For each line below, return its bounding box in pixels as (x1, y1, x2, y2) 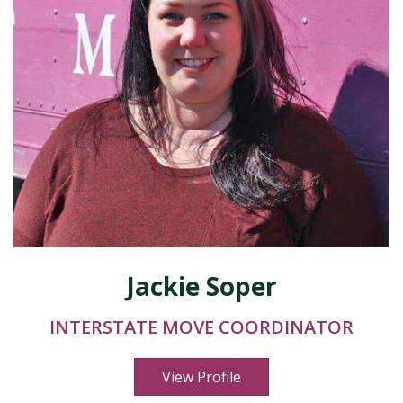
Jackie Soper (125, 269, 277, 303)
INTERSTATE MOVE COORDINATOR (49, 315, 354, 339)
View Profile (161, 367, 241, 387)
